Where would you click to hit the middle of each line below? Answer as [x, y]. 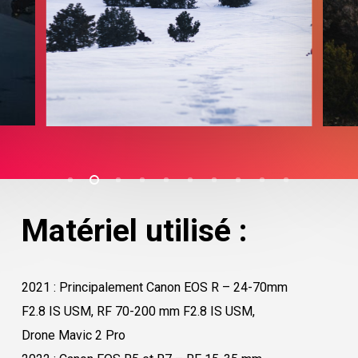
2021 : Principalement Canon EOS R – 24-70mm [154, 288]
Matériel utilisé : [134, 231]
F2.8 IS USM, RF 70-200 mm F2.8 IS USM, [138, 312]
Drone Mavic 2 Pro [73, 336]
